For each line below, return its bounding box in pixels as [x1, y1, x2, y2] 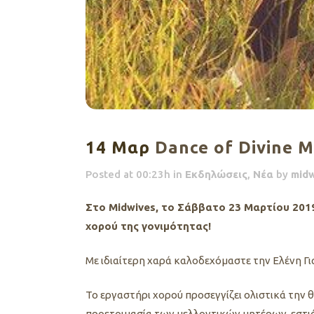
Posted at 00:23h [86, 168, 170, 180]
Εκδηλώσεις [185, 168, 247, 180]
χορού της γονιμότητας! [86, 219, 211, 232]
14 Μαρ [86, 137, 150, 157]
